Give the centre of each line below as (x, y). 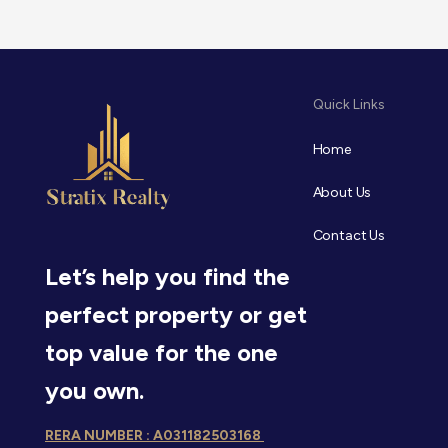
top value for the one (161, 352)
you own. (94, 390)
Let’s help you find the (167, 276)
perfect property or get (176, 314)
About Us (342, 192)
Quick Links (348, 104)
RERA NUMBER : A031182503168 (154, 435)
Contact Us (348, 235)
